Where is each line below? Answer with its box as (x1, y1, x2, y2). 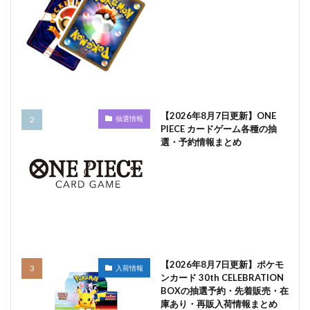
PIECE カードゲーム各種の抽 (160, 122, 277, 134)
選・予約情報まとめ (160, 136, 241, 147)
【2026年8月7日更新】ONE (160, 109, 276, 121)
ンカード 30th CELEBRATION (160, 272, 284, 283)
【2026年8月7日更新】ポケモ (160, 259, 284, 270)
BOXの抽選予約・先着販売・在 (160, 285, 289, 296)
